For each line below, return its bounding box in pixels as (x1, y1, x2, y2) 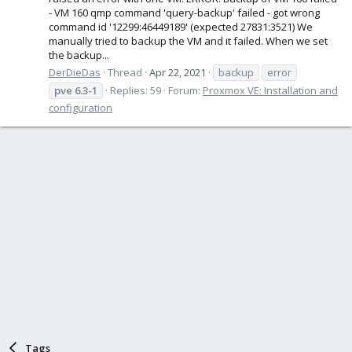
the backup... (49, 47, 109, 62)
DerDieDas (49, 64, 101, 79)
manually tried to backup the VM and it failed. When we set (49, 33, 328, 48)
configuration (49, 100, 112, 115)
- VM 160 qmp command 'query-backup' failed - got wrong (49, 5, 320, 20)
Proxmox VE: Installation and (203, 82, 338, 97)
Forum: (168, 82, 203, 97)
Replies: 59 (110, 82, 161, 97)
